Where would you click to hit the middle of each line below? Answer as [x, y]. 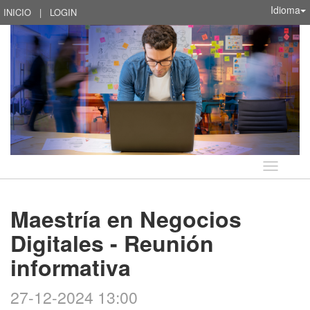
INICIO [17, 12]
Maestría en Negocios [126, 219]
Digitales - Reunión [112, 243]
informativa [71, 267]
